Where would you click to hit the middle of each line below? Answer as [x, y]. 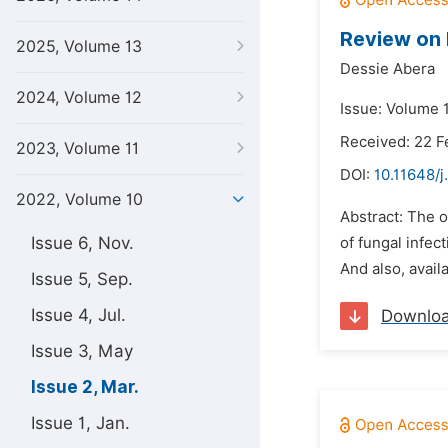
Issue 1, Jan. [80, 423]
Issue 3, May [82, 351]
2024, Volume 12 [79, 97]
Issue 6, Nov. [82, 243]
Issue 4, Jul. [78, 315]
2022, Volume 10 [79, 199]
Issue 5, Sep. [82, 279]
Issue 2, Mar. [85, 387]
